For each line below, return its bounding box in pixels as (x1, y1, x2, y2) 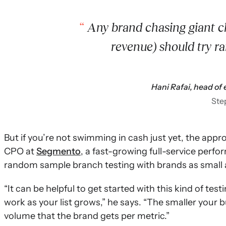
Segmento (36, 146, 81, 157)
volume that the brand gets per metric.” (4, 210, 169, 221)
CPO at (4, 146, 36, 157)
